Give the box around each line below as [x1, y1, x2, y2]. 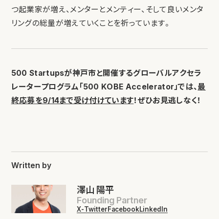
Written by [11, 160, 51, 170]
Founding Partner [76, 194, 147, 205]
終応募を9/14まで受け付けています [11, 95, 134, 105]
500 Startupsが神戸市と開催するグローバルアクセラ [11, 68, 202, 78]
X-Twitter [76, 205, 108, 213]
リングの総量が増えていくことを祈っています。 [11, 19, 170, 28]
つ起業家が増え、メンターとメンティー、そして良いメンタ [11, 5, 204, 15]
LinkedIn [139, 205, 168, 213]
